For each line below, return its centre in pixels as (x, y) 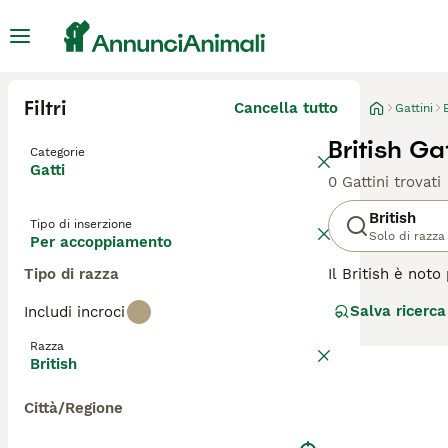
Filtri (45, 108)
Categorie (57, 152)
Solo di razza (407, 236)
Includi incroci (74, 312)
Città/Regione (73, 408)
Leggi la (358, 354)
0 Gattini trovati (384, 182)
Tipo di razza (71, 274)
